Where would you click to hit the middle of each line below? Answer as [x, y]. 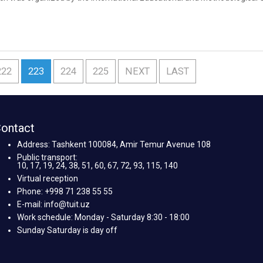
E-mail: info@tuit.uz [53, 204]
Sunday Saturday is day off [67, 230]
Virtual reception [47, 178]
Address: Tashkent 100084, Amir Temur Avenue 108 [114, 144]
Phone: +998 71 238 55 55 [65, 191]
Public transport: [47, 157]
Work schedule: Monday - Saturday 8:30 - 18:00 [103, 217]
